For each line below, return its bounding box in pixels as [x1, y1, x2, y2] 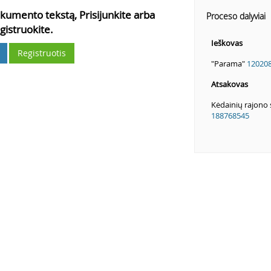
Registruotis [18, 47, 67, 59]
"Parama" [211, 58, 247, 70]
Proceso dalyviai [206, 10, 266, 22]
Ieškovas [211, 38, 243, 49]
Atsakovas [211, 79, 248, 90]
